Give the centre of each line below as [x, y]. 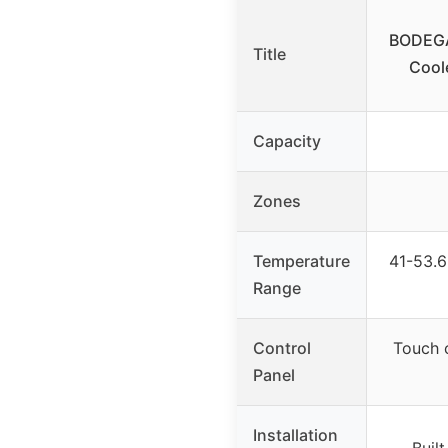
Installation [295, 435]
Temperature [301, 261]
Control [282, 348]
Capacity [287, 141]
